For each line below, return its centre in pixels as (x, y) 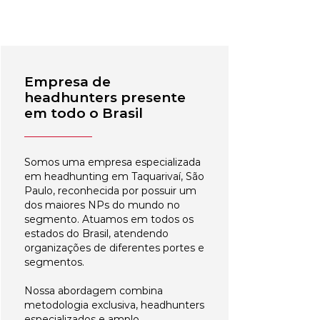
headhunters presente (105, 97)
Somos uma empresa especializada (112, 162)
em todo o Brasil (84, 113)
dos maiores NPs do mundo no (102, 205)
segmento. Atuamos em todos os (109, 219)
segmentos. (54, 262)
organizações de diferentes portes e (114, 248)
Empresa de (67, 82)
